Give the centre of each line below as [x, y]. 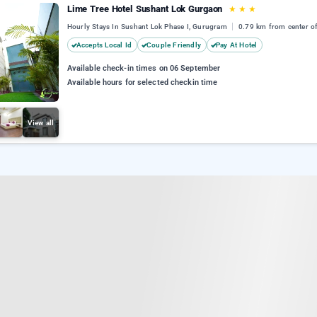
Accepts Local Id [104, 45]
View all [41, 122]
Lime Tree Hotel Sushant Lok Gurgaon [146, 9]
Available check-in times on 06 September [144, 69]
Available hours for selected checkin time [142, 83]
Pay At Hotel [237, 45]
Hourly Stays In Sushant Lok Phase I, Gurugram [148, 27]
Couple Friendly [174, 45]
